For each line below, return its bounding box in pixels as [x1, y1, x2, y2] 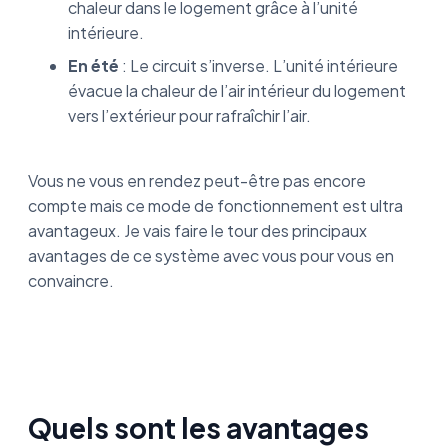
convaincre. [28, 270, 114, 291]
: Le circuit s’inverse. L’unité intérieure [119, 55, 398, 76]
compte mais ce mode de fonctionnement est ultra [28, 195, 403, 216]
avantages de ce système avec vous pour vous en [28, 245, 394, 266]
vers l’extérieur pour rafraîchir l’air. [68, 105, 311, 126]
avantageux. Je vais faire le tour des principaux [28, 220, 367, 241]
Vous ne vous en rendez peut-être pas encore [28, 170, 366, 191]
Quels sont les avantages [28, 410, 369, 445]
